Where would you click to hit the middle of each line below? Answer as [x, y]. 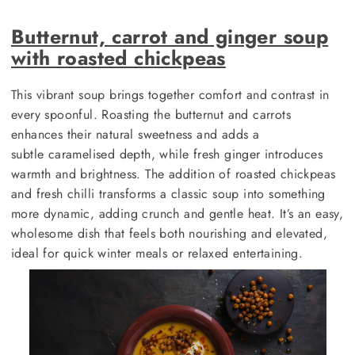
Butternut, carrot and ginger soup [170, 36]
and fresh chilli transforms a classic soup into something [168, 194]
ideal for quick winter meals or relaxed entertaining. [157, 253]
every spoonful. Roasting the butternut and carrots [151, 115]
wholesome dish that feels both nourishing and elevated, [169, 233]
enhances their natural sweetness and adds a [136, 134]
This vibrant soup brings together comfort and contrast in [170, 95]
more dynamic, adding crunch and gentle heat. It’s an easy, [177, 214]
